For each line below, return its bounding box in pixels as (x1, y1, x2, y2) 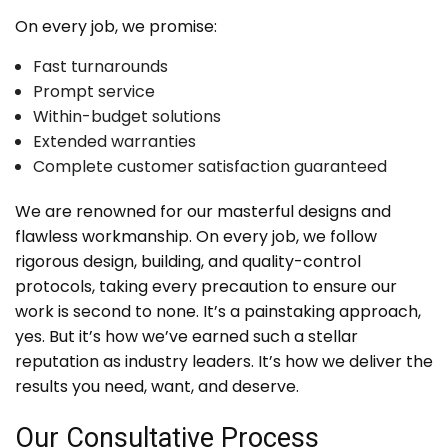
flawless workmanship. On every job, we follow (15, 225, 377, 249)
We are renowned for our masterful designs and (15, 200, 391, 224)
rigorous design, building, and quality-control (15, 250, 361, 274)
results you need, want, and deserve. (15, 375, 299, 399)
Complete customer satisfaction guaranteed (32, 155, 387, 179)
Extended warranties (32, 130, 196, 154)
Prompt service (32, 80, 155, 104)
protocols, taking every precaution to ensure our (15, 275, 397, 299)
